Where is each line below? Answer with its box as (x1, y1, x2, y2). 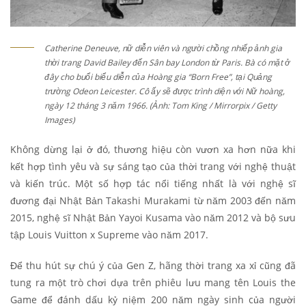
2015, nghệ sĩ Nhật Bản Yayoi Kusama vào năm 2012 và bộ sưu (10, 211, 296, 225)
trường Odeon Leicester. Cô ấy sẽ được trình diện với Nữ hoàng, (44, 85, 285, 98)
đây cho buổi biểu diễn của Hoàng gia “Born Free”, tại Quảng (44, 71, 272, 83)
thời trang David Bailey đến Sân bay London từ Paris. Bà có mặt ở (44, 57, 290, 69)
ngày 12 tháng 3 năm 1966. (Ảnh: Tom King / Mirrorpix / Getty (44, 100, 277, 112)
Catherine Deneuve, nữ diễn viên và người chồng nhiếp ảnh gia (44, 42, 282, 55)
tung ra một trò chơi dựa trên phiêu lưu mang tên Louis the (10, 276, 296, 290)
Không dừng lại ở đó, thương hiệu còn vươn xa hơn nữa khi (10, 143, 296, 156)
